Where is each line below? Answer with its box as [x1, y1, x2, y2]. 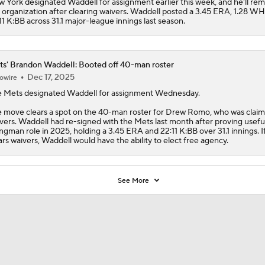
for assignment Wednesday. [96, 88, 200, 99]
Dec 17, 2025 [27, 72, 75, 83]
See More [118, 176, 151, 185]
